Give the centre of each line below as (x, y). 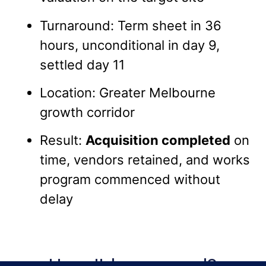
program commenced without (130, 180)
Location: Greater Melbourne (128, 92)
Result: (63, 140)
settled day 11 (82, 64)
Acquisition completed (158, 140)
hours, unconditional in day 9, (130, 45)
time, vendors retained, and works (145, 160)
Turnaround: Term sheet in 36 (131, 25)
